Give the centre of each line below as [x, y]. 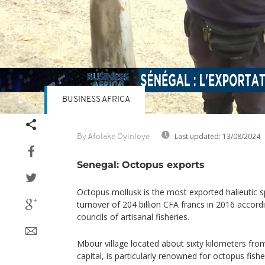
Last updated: [198, 136]
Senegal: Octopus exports [141, 164]
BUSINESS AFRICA [96, 99]
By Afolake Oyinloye [113, 137]
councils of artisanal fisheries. [133, 216]
